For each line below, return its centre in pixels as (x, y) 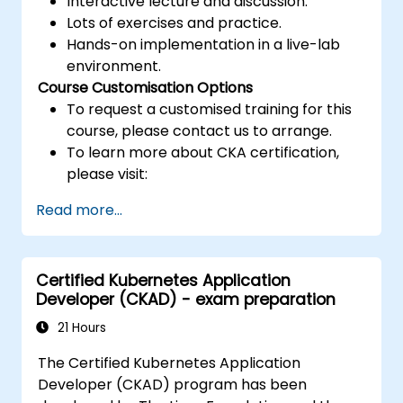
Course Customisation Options (146, 87)
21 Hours (80, 327)
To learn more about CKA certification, (203, 152)
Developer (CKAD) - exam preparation (186, 299)
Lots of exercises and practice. (175, 22)
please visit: (107, 174)
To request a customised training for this (210, 109)
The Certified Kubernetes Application (170, 363)
